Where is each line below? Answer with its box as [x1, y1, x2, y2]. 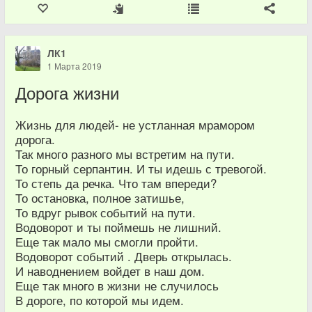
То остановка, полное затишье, [15, 189, 185, 207]
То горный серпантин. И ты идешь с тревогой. [15, 160, 267, 178]
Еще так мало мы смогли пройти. [15, 233, 198, 251]
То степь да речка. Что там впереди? [15, 175, 217, 192]
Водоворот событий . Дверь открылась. [15, 248, 232, 265]
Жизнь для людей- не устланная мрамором [15, 116, 255, 134]
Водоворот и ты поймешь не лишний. [15, 219, 221, 236]
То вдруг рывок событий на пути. [15, 204, 196, 221]
